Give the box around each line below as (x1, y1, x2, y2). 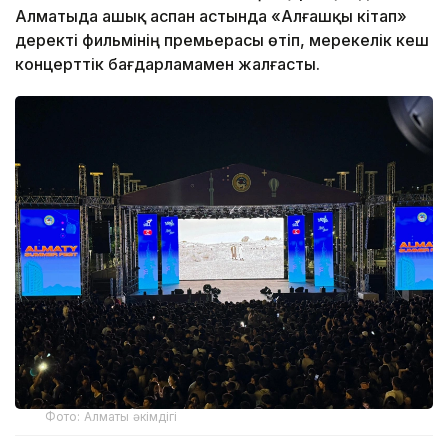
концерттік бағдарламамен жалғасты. (15, 53, 320, 74)
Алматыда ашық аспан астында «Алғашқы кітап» (15, 5, 407, 26)
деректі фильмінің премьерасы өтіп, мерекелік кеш (15, 29, 429, 50)
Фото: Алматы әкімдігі (45, 409, 178, 425)
